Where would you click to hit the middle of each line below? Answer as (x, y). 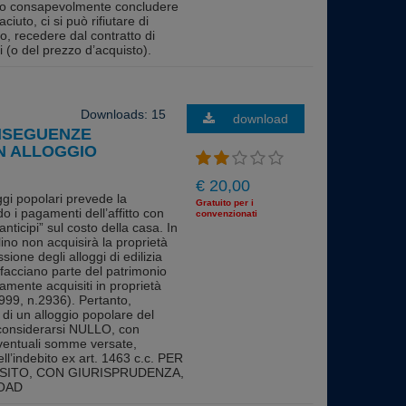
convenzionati (227, 214)
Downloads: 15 (123, 114)
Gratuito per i (225, 203)
